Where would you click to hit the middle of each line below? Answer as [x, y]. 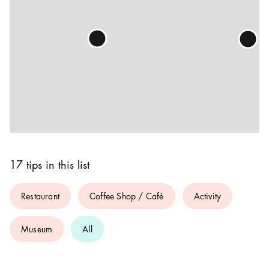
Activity [207, 196]
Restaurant [40, 196]
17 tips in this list [50, 165]
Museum [37, 229]
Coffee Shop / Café [127, 196]
